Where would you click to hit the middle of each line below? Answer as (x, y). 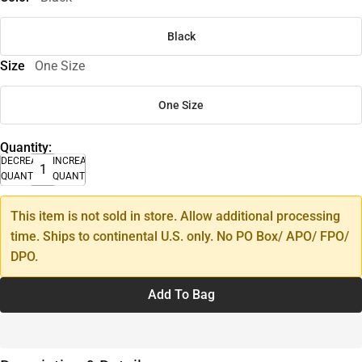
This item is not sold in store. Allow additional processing (175, 216)
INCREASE (75, 160)
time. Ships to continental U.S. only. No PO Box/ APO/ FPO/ (180, 236)
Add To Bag (181, 294)
